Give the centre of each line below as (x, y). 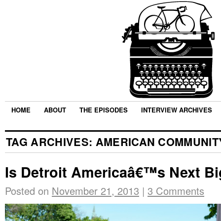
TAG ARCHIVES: (51, 142)
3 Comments (176, 191)
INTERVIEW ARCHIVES (177, 110)
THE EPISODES (104, 110)
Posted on (27, 191)
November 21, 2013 (95, 191)
